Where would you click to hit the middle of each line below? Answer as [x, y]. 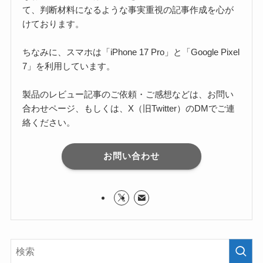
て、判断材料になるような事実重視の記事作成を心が [128, 9]
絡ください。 [49, 122]
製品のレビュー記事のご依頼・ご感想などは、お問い [128, 94]
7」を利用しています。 [69, 66]
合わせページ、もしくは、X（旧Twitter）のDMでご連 [129, 108]
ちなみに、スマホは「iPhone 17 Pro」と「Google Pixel [131, 52]
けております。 [53, 23]
